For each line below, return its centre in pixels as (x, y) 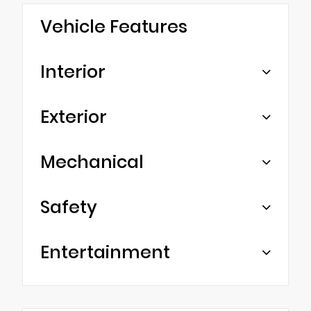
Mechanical (92, 162)
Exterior (74, 117)
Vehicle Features (114, 26)
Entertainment (105, 252)
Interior (73, 72)
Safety (69, 207)
